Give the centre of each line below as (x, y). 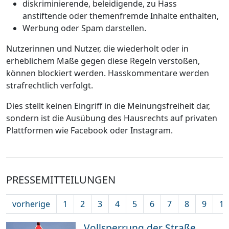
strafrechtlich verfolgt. (50, 86)
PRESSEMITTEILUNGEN (61, 180)
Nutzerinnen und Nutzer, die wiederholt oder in (97, 49)
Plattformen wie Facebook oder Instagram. (89, 131)
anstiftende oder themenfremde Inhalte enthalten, (121, 16)
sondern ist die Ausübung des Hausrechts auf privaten (112, 118)
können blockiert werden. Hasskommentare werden (108, 73)
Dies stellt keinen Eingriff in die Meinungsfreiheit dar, (108, 106)
